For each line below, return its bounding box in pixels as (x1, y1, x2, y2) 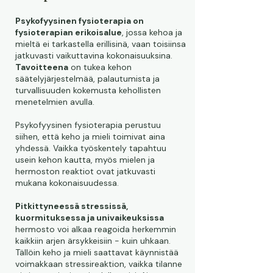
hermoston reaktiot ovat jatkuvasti (15, 166, 155, 177)
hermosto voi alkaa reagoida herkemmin (15, 224, 176, 235)
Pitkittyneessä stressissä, (15, 200, 128, 211)
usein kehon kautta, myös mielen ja (15, 154, 155, 165)
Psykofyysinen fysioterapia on (15, 15, 144, 26)
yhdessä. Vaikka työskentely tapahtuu (15, 143, 166, 154)
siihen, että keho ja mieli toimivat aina (15, 131, 165, 142)
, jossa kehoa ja (122, 27, 182, 38)
